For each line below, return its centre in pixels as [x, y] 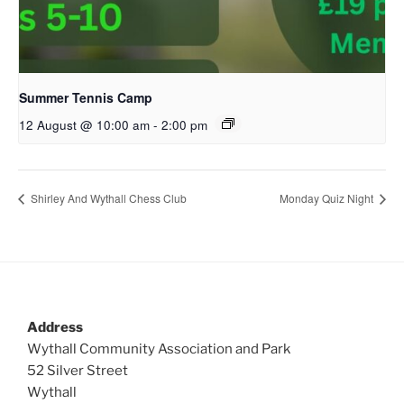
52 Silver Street [78, 370]
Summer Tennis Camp [86, 98]
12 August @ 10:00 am [84, 125]
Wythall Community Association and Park [159, 349]
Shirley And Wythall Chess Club [107, 197]
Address [55, 327]
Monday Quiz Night [328, 197]
